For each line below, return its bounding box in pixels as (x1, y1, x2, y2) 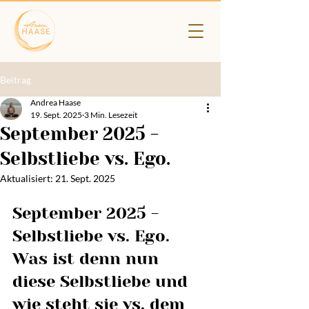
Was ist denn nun (12, 249, 163, 268)
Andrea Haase (30, 97, 81, 108)
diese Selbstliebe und (12, 272, 192, 291)
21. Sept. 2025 (55, 172, 115, 184)
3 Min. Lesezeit (84, 110, 137, 120)
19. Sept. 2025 (30, 110, 82, 120)
